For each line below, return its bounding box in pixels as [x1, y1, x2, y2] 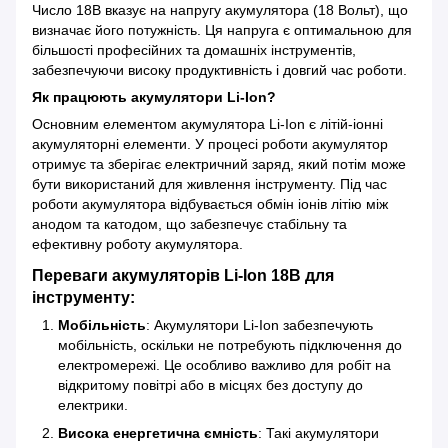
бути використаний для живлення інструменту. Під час [32, 176, 387, 193]
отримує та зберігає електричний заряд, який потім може [32, 156, 406, 173]
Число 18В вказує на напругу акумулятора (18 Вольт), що [32, 2, 408, 19]
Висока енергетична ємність [58, 425, 258, 442]
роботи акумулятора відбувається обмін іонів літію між [32, 196, 388, 213]
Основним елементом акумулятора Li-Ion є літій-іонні [32, 116, 383, 133]
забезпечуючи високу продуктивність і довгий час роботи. [32, 62, 411, 79]
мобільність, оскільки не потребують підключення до [58, 336, 402, 353]
